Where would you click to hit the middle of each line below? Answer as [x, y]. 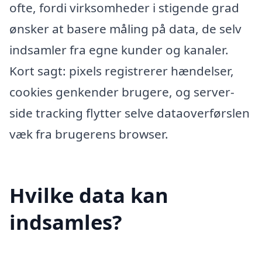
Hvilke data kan [89, 195]
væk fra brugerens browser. [89, 134]
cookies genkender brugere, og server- [122, 92]
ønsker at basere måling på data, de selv [125, 28]
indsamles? [66, 222]
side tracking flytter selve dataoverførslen [130, 113]
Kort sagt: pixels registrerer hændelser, [122, 70]
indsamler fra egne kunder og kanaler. [119, 49]
